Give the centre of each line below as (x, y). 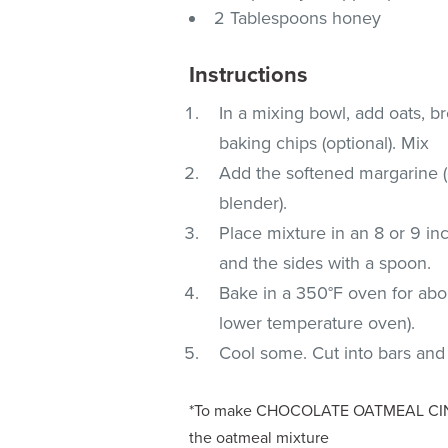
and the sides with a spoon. (325, 262)
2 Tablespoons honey (298, 17)
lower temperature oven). (317, 322)
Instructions (249, 74)
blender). (253, 202)
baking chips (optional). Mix (324, 142)
